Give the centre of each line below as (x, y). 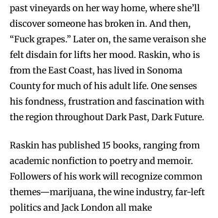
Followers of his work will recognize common (106, 176)
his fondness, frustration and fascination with (107, 101)
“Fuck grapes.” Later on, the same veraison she (108, 39)
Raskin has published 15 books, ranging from (105, 145)
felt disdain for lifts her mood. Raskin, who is (105, 54)
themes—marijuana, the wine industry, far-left (107, 192)
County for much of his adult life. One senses (103, 86)
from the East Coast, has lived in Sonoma (96, 70)
